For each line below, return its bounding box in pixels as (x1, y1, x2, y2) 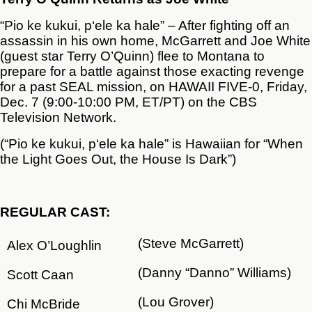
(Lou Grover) (138, 295, 214, 309)
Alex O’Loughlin (7, 238, 102, 253)
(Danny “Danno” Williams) (138, 265, 291, 280)
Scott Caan (7, 267, 74, 282)
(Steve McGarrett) (138, 236, 244, 251)
